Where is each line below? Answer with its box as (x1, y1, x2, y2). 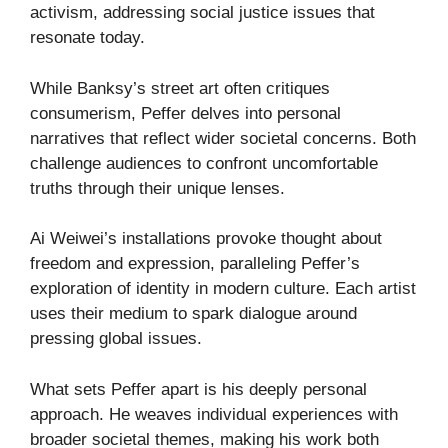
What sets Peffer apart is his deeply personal (30, 379, 367, 399)
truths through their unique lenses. (30, 178, 285, 198)
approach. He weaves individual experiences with (30, 404, 398, 424)
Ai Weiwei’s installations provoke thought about (30, 229, 382, 249)
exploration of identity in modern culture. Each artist (30, 279, 416, 299)
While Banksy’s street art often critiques (30, 78, 330, 98)
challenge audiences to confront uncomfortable (30, 153, 378, 173)
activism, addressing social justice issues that (30, 3, 375, 23)
